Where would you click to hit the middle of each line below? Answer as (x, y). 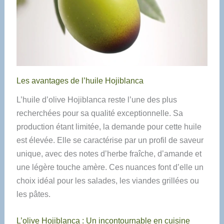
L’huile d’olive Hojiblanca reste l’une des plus (96, 100)
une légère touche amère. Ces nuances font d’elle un (110, 167)
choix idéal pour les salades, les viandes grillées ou (107, 181)
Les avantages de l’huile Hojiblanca (80, 81)
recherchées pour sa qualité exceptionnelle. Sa (99, 113)
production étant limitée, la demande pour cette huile (109, 127)
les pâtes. (33, 194)
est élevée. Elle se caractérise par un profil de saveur (110, 140)
